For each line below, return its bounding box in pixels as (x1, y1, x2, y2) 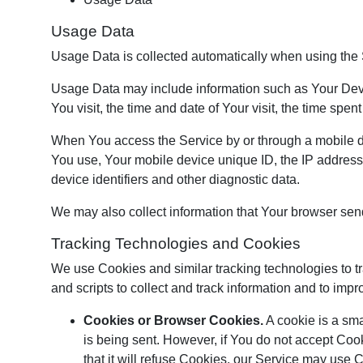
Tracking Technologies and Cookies (51, 235, 301, 252)
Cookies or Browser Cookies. (83, 314, 263, 327)
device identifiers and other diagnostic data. (51, 173, 300, 186)
